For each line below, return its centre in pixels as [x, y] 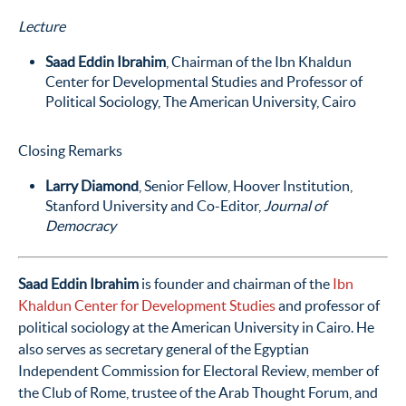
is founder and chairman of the [236, 283]
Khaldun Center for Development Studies [147, 305]
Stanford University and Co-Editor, [155, 205]
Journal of [295, 205]
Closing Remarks [70, 150]
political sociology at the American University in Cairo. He [196, 327]
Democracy [81, 225]
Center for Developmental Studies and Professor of [204, 81]
